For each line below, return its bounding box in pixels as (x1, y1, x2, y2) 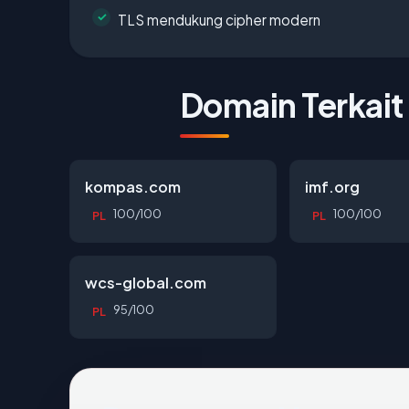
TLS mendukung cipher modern (118, 10, 320, 28)
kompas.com (85, 176, 181, 196)
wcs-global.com (85, 272, 206, 292)
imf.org (305, 176, 361, 196)
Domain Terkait (180, 83, 404, 125)
